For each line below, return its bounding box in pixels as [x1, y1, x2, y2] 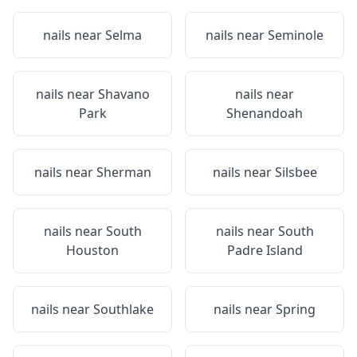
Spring [276, 300, 316, 318]
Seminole [268, 26, 324, 44]
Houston [66, 241, 119, 259]
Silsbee [274, 163, 317, 181]
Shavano [97, 85, 150, 103]
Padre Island [226, 241, 303, 259]
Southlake [93, 300, 154, 318]
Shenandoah [226, 104, 303, 122]
